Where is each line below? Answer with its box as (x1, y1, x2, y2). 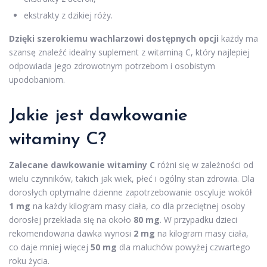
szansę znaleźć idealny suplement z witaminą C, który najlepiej (9, 46, 250, 58)
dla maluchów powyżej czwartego (117, 241, 250, 253)
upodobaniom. (9, 73, 65, 85)
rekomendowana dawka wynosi (9, 227, 133, 239)
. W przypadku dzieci (160, 213, 237, 225)
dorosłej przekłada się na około (9, 213, 133, 225)
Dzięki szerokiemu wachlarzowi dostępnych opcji (9, 32, 219, 44)
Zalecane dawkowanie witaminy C (9, 159, 155, 170)
